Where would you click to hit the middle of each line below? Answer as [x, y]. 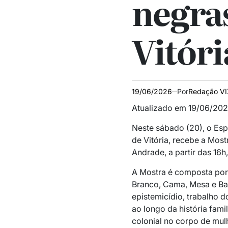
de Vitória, [151, 140]
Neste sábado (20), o [173, 128]
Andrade [148, 152]
